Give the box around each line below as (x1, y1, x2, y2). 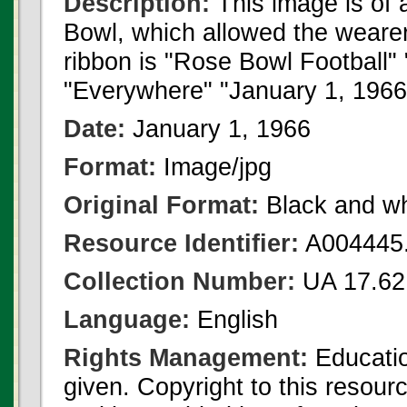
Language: (64, 305, 190, 333)
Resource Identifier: (64, 229, 299, 257)
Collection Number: (64, 267, 295, 295)
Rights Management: (64, 343, 308, 372)
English (190, 305, 278, 333)
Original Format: (64, 191, 259, 219)
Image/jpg (156, 153, 272, 181)
